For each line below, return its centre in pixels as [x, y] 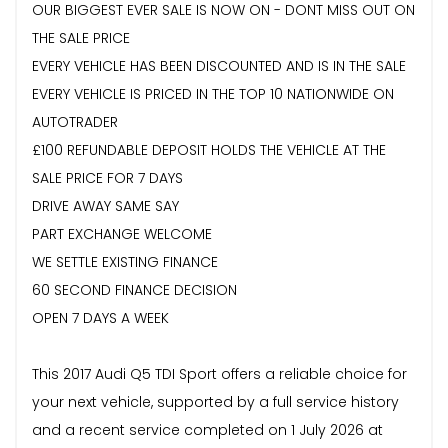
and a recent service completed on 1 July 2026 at [207, 429]
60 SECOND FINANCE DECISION [134, 289]
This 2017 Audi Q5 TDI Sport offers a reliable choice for [219, 373]
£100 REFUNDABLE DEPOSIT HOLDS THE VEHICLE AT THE [209, 149]
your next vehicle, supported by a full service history [215, 401]
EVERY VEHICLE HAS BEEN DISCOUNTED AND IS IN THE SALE [219, 65]
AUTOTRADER [75, 121]
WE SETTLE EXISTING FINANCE [125, 261]
